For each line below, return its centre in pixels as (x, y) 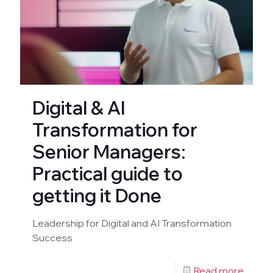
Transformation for (115, 130)
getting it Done (97, 196)
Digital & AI (79, 108)
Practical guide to (108, 174)
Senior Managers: (109, 152)
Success (52, 238)
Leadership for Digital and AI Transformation (132, 223)
